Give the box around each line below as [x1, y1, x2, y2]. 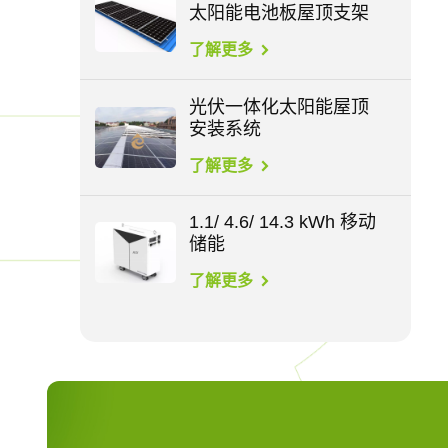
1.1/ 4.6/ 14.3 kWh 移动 [189, 212, 377, 233]
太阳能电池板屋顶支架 [189, 3, 370, 24]
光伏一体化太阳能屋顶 [189, 96, 370, 117]
